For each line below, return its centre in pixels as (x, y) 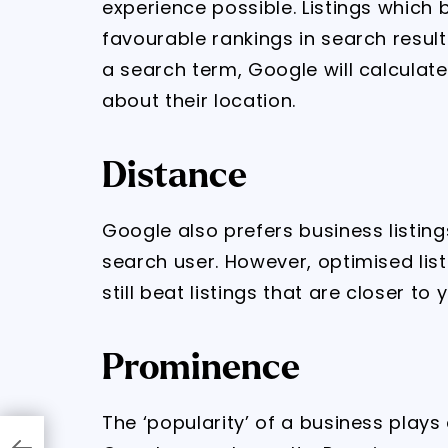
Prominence (201, 367)
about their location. (199, 100)
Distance (174, 175)
